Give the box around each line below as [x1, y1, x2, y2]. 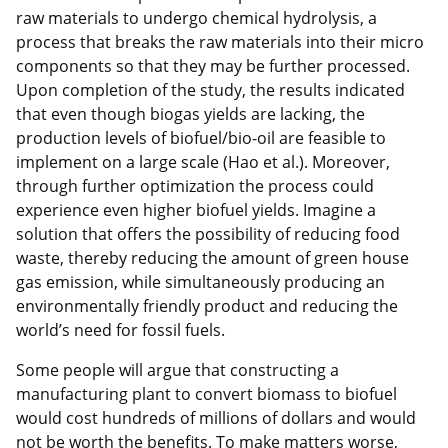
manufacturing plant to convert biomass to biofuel [16, 383, 397, 406]
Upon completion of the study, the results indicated [16, 79, 405, 102]
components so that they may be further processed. [16, 55, 410, 78]
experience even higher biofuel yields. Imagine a [16, 199, 376, 222]
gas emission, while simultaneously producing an [16, 271, 385, 294]
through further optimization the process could [16, 175, 374, 198]
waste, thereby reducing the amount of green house [16, 247, 409, 270]
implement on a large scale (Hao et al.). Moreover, [16, 151, 390, 174]
